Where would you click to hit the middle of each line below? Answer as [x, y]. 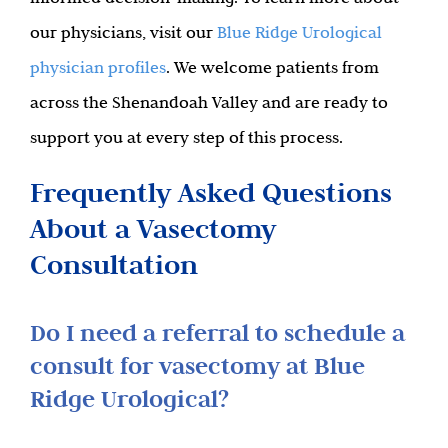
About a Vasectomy [153, 228]
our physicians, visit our [123, 31]
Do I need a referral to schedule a [217, 332]
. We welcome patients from [272, 66]
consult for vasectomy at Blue [197, 365]
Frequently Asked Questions [211, 192]
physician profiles [98, 66]
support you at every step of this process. [186, 136]
